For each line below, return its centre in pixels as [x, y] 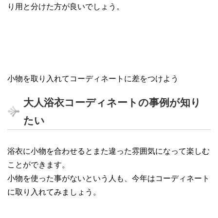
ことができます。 [38, 165]
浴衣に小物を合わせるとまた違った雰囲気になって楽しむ [109, 151]
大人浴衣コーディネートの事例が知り [112, 103]
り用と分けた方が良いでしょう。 [66, 7]
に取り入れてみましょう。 [54, 192]
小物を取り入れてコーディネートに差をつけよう [93, 79]
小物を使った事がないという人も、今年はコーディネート [109, 179]
